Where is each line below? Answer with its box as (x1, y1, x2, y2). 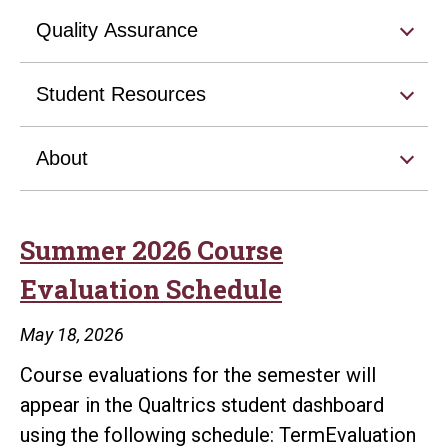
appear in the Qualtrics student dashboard (20, 392, 384, 417)
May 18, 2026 (20, 323, 124, 345)
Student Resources (36, 82, 206, 105)
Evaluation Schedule (20, 271, 282, 306)
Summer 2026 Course (20, 232, 283, 267)
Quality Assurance (36, 18, 198, 41)
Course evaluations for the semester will (20, 362, 376, 387)
